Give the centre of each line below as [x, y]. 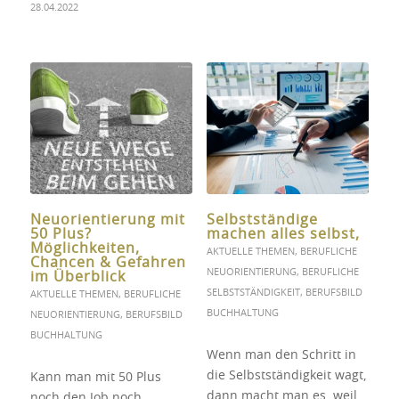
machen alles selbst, [283, 235]
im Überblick [77, 277]
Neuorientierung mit [107, 220]
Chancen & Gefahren [108, 263]
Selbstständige [262, 220]
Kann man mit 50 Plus [95, 378]
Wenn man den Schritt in [281, 356]
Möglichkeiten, [85, 249]
